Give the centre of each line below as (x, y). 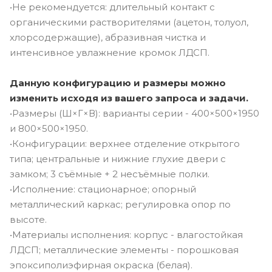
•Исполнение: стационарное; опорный (103, 189)
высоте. (28, 219)
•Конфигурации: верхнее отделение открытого (125, 143)
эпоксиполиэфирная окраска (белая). (101, 265)
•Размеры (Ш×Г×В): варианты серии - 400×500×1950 (134, 113)
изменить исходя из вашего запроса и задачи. (129, 98)
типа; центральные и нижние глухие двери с (118, 158)
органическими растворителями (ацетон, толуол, (129, 22)
